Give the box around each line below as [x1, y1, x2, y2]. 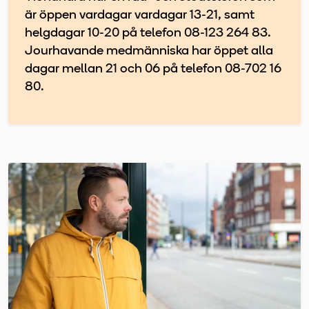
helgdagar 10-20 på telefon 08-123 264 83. [25, 26, 271, 40]
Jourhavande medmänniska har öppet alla [25, 44, 273, 58]
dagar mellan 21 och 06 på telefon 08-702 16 [25, 62, 281, 76]
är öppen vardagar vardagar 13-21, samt [25, 8, 255, 22]
